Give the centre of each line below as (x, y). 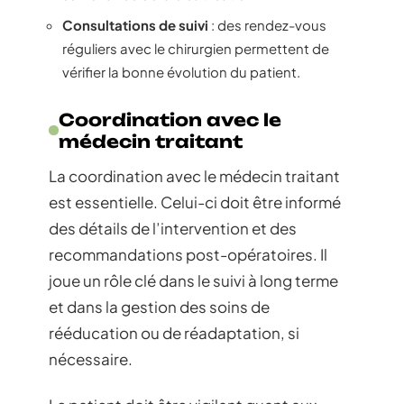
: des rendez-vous (267, 24)
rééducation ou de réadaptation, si (174, 332)
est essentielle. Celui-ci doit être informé (195, 202)
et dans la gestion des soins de (159, 306)
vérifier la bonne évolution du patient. (181, 71)
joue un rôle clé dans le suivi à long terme (193, 280)
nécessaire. (91, 358)
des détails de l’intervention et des (173, 228)
